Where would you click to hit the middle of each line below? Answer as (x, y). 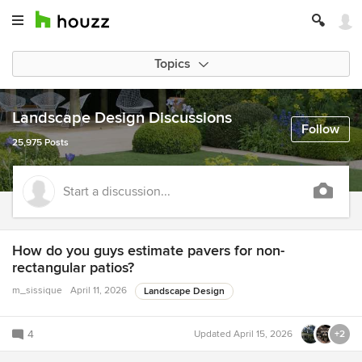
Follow (320, 129)
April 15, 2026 (263, 334)
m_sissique (37, 290)
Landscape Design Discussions (122, 118)
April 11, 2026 (99, 290)
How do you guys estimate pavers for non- (148, 250)
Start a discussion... (117, 191)
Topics (172, 64)
